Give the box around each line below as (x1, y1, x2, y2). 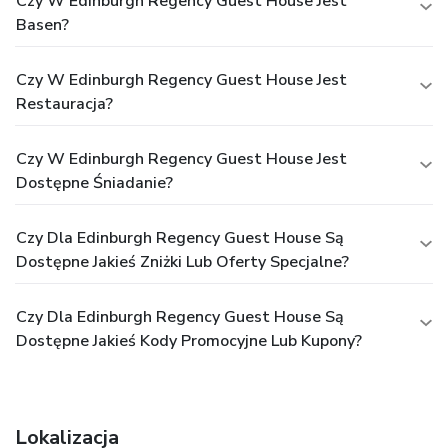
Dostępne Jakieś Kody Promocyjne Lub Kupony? (16, 329, 362, 352)
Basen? (16, 13, 69, 36)
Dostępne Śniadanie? (16, 171, 173, 194)
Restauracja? (16, 92, 113, 115)
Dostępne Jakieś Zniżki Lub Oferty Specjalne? (16, 250, 349, 273)
